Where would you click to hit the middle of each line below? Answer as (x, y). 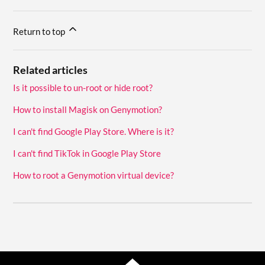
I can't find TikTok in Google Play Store (87, 153)
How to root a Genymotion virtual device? (94, 175)
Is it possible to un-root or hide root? (83, 87)
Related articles (51, 70)
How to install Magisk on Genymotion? (88, 109)
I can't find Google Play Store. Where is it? (94, 131)
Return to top (40, 31)
